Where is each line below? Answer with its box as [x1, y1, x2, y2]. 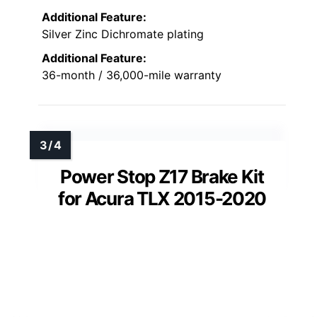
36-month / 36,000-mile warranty [42, 67, 221, 82]
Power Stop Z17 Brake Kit [60, 165, 264, 188]
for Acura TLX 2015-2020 [57, 187, 267, 209]
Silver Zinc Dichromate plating [42, 26, 204, 41]
